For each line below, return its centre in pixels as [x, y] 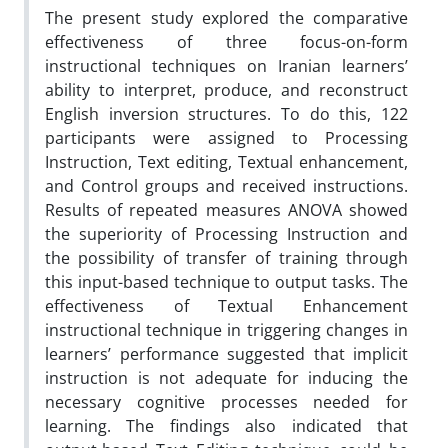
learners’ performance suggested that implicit [226, 353]
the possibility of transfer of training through [226, 257]
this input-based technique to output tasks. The [226, 281]
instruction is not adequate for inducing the [226, 377]
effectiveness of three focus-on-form [226, 41]
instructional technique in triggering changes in [226, 329]
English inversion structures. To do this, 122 [226, 113]
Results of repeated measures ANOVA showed [226, 209]
